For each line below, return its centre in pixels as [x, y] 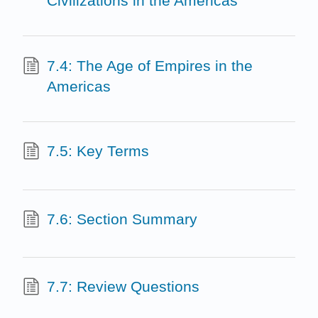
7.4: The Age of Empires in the [149, 65]
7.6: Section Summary [122, 219]
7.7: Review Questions [123, 287]
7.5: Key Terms [98, 151]
